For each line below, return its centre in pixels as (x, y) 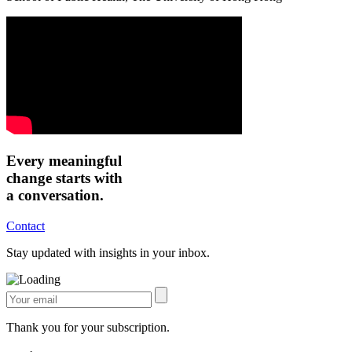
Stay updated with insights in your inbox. (108, 252)
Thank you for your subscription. (88, 327)
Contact (26, 225)
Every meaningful (64, 160)
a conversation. (55, 195)
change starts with (64, 178)
